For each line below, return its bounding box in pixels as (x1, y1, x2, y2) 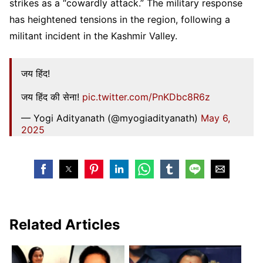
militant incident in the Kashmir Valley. (9, 29, 177, 42)
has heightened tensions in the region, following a (9, 13, 230, 25)
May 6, (201, 112, 230, 124)
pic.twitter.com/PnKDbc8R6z (82, 90, 210, 103)
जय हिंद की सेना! (21, 90, 82, 103)
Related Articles (9, 215, 120, 233)
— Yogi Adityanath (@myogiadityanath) (21, 112, 201, 124)
